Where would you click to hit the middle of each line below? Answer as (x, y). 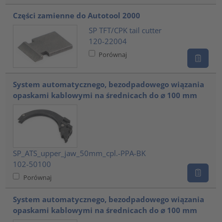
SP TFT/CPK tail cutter (125, 30)
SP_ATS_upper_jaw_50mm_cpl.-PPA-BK (80, 153)
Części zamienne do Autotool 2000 (77, 16)
